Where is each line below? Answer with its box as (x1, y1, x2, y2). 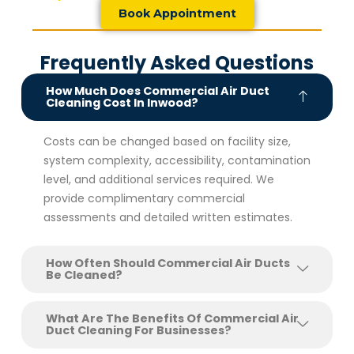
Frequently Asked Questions (40, 50, 314, 77)
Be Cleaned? (45, 267, 122, 284)
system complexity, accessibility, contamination (43, 153, 311, 169)
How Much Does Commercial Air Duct (45, 83, 269, 100)
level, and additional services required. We (43, 171, 274, 188)
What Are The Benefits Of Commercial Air (45, 311, 299, 327)
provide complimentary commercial (43, 190, 245, 207)
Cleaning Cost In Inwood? (45, 95, 198, 111)
